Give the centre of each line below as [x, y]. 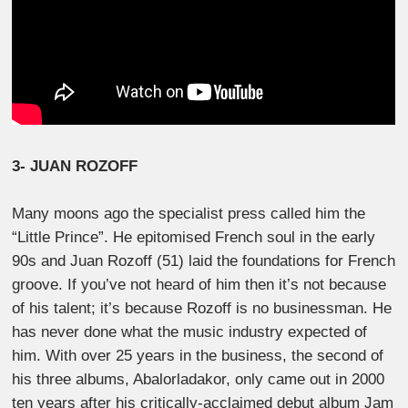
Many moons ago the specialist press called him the [189, 213]
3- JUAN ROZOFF [75, 167]
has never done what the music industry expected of [190, 331]
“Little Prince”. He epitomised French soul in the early [194, 237]
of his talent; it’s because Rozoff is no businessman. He [202, 308]
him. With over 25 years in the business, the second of [198, 355]
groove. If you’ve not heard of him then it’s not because [199, 284]
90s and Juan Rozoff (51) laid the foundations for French [204, 260]
